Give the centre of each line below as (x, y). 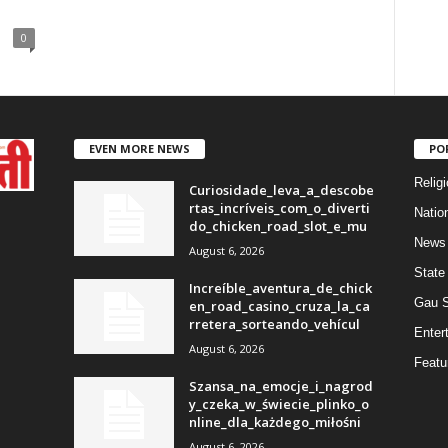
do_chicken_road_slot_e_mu (277, 225)
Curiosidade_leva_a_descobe (281, 189)
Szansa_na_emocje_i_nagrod (280, 385)
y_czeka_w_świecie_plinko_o (278, 403)
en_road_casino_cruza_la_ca (279, 305)
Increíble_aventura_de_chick (280, 287)
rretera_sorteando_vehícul (274, 323)
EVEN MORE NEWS (139, 148)
